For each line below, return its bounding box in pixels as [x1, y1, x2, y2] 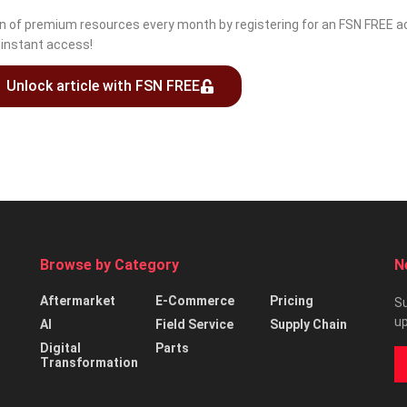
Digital [40, 341, 81, 355]
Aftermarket [40, 293, 115, 308]
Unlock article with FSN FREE [6, 77, 201, 94]
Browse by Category [40, 256, 179, 273]
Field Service [154, 317, 233, 332]
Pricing [270, 293, 314, 308]
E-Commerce [154, 293, 234, 308]
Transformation [40, 355, 138, 370]
